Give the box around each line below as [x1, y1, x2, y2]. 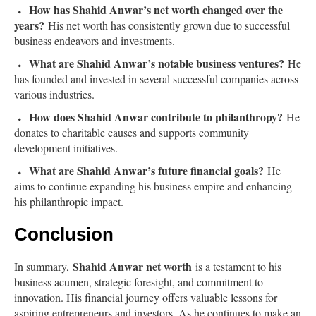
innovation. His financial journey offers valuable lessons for [14, 290, 277, 305]
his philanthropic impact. [14, 194, 123, 209]
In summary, [14, 259, 73, 274]
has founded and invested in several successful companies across [14, 71, 298, 87]
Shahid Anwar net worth [73, 258, 192, 275]
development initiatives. [14, 140, 118, 156]
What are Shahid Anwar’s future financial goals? [29, 162, 264, 179]
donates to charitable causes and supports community [14, 125, 249, 140]
